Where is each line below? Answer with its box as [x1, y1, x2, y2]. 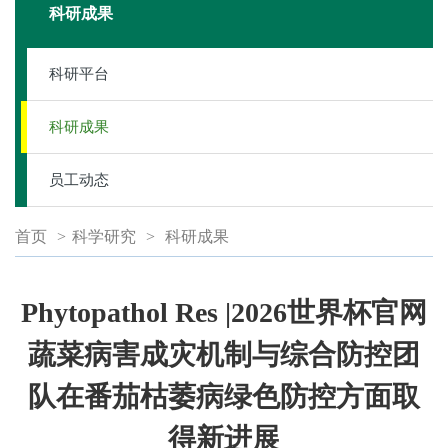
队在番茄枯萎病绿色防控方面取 [28, 381, 420, 412]
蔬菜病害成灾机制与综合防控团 [28, 339, 420, 370]
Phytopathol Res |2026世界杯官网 [21, 297, 427, 328]
